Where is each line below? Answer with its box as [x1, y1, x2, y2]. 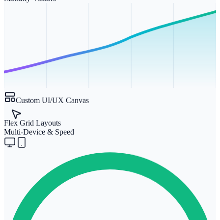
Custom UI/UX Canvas [16, 94, 89, 103]
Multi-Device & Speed [4, 127, 74, 136]
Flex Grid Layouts [4, 116, 61, 125]
